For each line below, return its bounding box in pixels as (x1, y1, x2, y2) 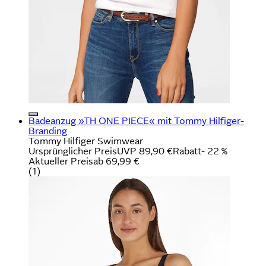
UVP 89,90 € (117, 145, 173, 156)
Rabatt (173, 145, 201, 156)
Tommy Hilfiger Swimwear (28, 135, 143, 146)
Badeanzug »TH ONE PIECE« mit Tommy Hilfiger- (28, 115, 244, 126)
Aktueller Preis (28, 156, 93, 166)
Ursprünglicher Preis (28, 145, 117, 156)
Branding (28, 125, 67, 136)
